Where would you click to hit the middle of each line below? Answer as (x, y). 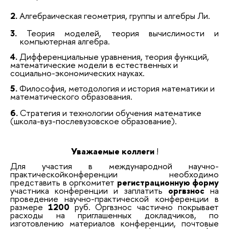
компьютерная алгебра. (65, 41)
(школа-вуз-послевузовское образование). (94, 121)
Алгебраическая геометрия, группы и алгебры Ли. (115, 15)
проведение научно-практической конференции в (114, 199)
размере (29, 207)
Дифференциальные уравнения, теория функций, (114, 57)
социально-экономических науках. (77, 73)
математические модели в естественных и (94, 65)
